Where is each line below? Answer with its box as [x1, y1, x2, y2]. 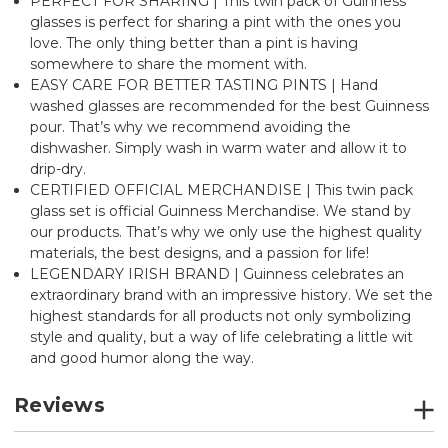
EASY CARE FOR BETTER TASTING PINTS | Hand [30, 75, 379, 94]
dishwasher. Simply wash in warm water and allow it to [30, 138, 408, 157]
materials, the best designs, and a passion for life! [30, 243, 370, 262]
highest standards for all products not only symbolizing [30, 306, 412, 325]
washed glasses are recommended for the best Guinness [30, 96, 430, 115]
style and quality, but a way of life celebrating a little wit [30, 327, 414, 346]
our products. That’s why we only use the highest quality [30, 222, 423, 241]
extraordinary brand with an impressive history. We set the [30, 285, 434, 304]
